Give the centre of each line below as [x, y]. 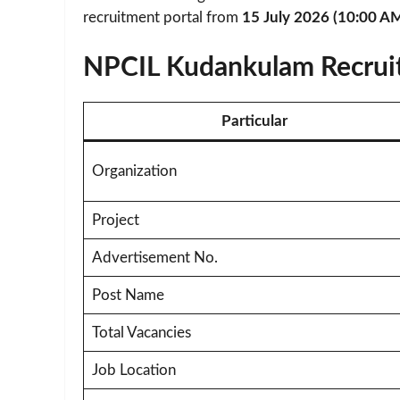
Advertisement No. [154, 257]
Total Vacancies [141, 332]
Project [115, 220]
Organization [134, 171]
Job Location [133, 370]
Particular [254, 121]
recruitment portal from [162, 18]
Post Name [128, 295]
